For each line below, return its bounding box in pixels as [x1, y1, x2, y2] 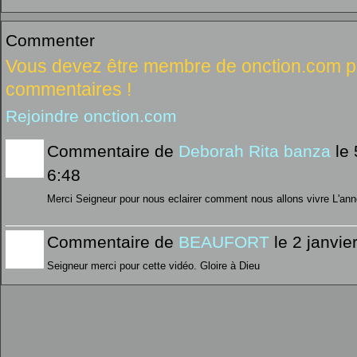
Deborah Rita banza [178, 141, 331, 160]
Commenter [6, 30, 95, 49]
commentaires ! [6, 78, 131, 100]
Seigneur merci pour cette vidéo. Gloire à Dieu [47, 259, 260, 272]
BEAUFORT [178, 232, 269, 251]
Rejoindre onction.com [6, 106, 177, 125]
